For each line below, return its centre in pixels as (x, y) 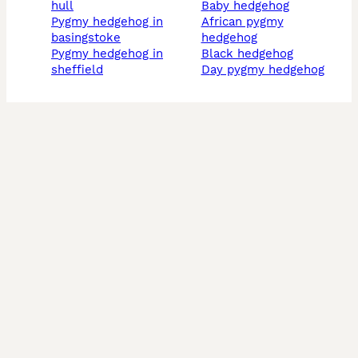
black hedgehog (251, 54)
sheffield (77, 70)
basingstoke (86, 38)
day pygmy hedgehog (267, 70)
